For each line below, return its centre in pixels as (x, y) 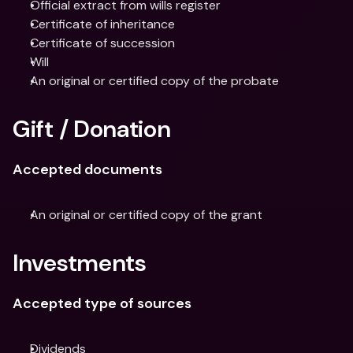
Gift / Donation (92, 129)
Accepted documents (87, 169)
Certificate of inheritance (102, 24)
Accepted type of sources (102, 303)
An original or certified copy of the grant (146, 215)
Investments (80, 263)
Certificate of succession (102, 43)
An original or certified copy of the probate (154, 81)
